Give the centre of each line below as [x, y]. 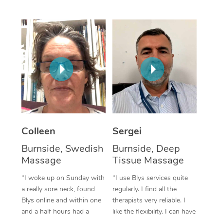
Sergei [127, 131]
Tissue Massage [148, 160]
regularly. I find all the [145, 189]
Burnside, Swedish [62, 148]
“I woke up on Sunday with [63, 178]
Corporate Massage [171, 18]
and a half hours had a [55, 211]
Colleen [38, 131]
